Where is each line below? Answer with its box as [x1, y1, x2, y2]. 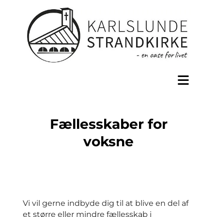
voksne [83, 133, 134, 150]
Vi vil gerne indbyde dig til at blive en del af [23, 198, 188, 208]
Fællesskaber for [49, 115, 168, 132]
